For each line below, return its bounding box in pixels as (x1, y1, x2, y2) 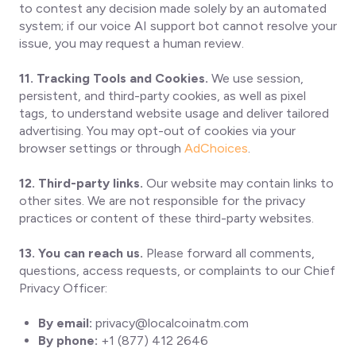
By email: (38, 315, 92, 331)
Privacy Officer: (19, 281, 107, 296)
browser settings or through (19, 141, 181, 156)
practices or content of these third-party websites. (19, 211, 314, 226)
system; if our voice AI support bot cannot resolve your (19, 18, 337, 33)
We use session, (208, 71, 304, 86)
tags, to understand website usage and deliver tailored (19, 106, 329, 121)
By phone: (38, 333, 98, 348)
